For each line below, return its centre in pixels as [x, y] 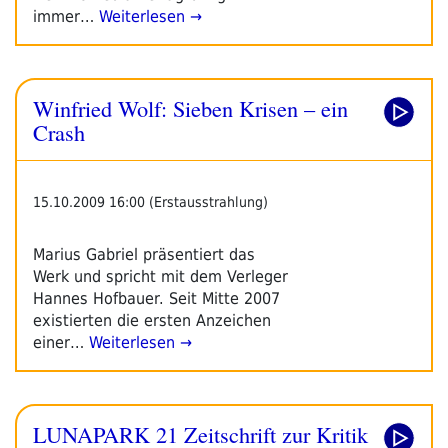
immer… [63, 16]
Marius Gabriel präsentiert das [144, 254]
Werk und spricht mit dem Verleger [160, 276]
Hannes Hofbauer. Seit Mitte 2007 [156, 298]
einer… [58, 342]
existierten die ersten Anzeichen [152, 320]
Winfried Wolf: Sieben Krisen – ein [190, 107]
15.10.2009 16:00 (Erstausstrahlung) [150, 201]
